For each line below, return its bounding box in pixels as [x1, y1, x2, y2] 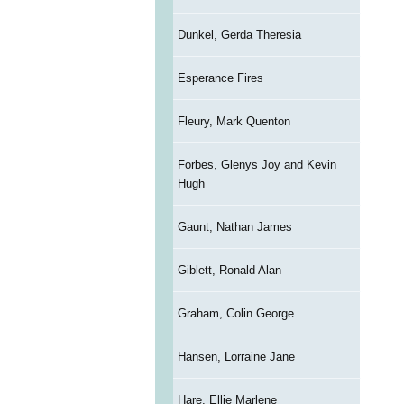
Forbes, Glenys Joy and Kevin [177, 158, 336, 172]
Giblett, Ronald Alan [177, 263, 281, 278]
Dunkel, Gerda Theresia [177, 28, 301, 42]
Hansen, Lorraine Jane [177, 350, 295, 364]
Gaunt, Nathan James [177, 220, 292, 234]
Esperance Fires [177, 71, 263, 86]
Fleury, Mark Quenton [177, 115, 290, 129]
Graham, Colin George [177, 307, 294, 321]
